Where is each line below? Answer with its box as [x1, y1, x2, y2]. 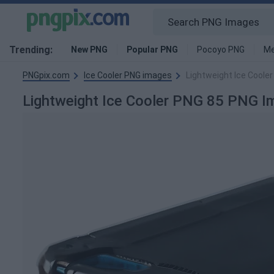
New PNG [71, 45, 108, 54]
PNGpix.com [23, 70, 70, 80]
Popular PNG [127, 45, 178, 54]
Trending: [9, 44, 53, 56]
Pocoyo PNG [197, 45, 245, 54]
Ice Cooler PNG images [84, 70, 172, 80]
